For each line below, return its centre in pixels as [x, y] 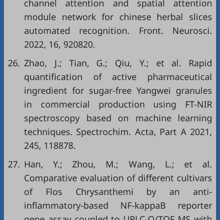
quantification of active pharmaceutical [118, 77]
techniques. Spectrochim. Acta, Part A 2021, [118, 132]
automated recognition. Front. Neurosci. [118, 30]
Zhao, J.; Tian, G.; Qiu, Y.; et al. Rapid [118, 63]
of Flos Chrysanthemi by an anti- [118, 192]
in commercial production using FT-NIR [118, 104]
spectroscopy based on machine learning [118, 118]
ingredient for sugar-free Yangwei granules [118, 90]
